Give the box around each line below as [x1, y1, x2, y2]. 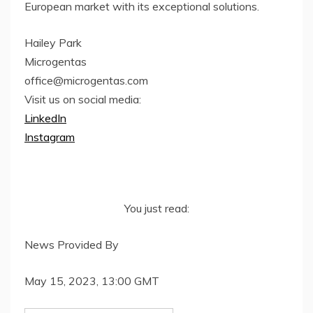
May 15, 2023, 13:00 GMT [24, 273, 159, 288]
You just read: [124, 201, 189, 215]
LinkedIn [24, 110, 66, 125]
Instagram [24, 129, 75, 144]
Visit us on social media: [24, 92, 141, 106]
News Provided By [24, 237, 119, 252]
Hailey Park [24, 35, 82, 50]
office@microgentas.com [24, 73, 148, 87]
